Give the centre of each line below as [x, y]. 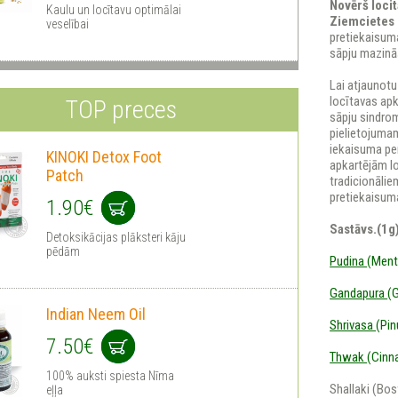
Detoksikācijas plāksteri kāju [116, 237]
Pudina [349, 261]
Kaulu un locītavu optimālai [114, 9]
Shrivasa [353, 325]
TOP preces [120, 109]
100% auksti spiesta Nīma [110, 375]
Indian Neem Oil [96, 314]
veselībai [68, 24]
